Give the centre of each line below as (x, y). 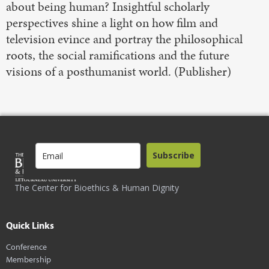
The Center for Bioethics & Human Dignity (97, 187)
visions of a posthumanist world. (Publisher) (119, 71)
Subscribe (174, 155)
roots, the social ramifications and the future (118, 55)
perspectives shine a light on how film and (112, 23)
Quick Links (30, 225)
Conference (26, 246)
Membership (29, 259)
